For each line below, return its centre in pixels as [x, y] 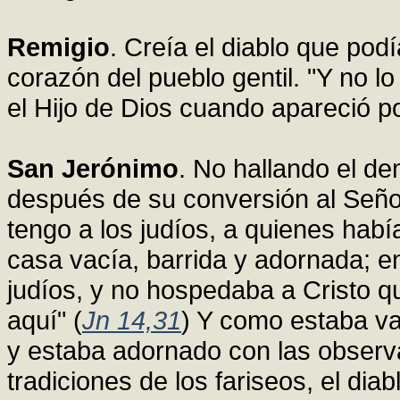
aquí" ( [45, 321]
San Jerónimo [93, 169]
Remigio [58, 47]
